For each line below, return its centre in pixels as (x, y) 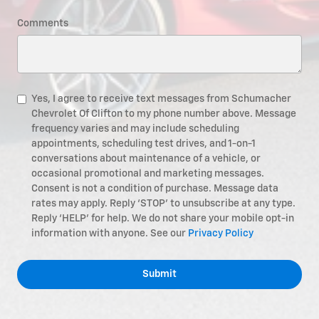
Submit (159, 274)
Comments (43, 23)
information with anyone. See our (110, 233)
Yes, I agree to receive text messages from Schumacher (161, 99)
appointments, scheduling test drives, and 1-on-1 (143, 143)
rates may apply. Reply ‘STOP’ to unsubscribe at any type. (163, 203)
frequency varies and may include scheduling (135, 129)
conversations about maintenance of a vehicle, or (146, 158)
